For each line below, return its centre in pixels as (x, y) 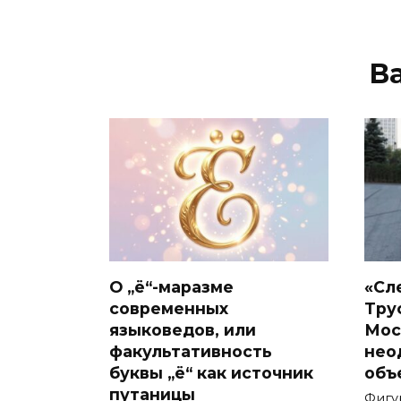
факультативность (191, 351)
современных (169, 308)
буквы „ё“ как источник (211, 372)
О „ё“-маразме (171, 286)
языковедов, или (183, 329)
